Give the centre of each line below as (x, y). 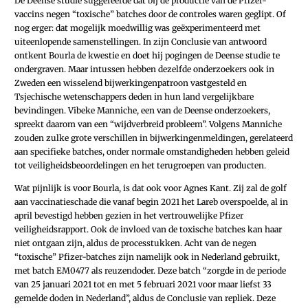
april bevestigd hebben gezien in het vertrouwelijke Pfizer (129, 216)
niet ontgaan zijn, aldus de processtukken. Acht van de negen (135, 243)
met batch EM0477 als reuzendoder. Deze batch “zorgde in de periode (150, 271)
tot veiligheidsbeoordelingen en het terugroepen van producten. (140, 165)
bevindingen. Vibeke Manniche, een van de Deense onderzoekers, (142, 110)
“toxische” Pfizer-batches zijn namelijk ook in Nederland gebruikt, (147, 257)
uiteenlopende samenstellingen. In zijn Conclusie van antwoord (141, 41)
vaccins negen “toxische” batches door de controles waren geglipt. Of (150, 14)
